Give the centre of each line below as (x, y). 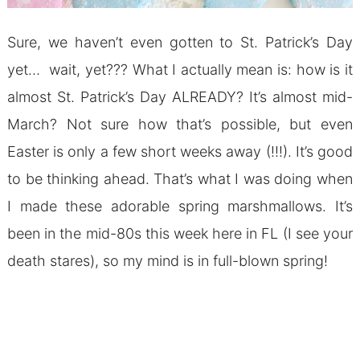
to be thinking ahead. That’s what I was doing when (180, 179)
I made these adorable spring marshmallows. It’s (180, 207)
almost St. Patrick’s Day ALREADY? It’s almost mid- (180, 97)
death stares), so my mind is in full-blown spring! (167, 261)
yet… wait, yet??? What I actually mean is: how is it (180, 70)
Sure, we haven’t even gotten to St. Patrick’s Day (180, 43)
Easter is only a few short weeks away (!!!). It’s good (180, 152)
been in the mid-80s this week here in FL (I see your (180, 234)
